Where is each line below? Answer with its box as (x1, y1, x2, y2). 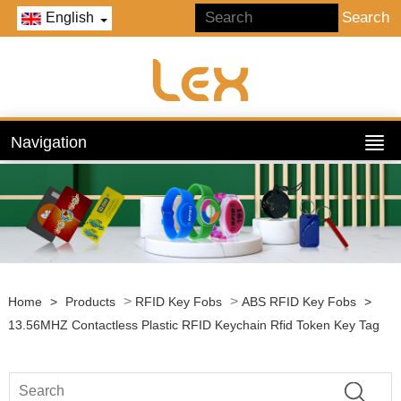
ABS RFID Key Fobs (241, 294, 356, 310)
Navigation (11, 132, 87, 151)
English (45, 10, 94, 26)
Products (64, 294, 115, 310)
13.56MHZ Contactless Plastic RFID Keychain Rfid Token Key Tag (7, 318, 380, 333)
